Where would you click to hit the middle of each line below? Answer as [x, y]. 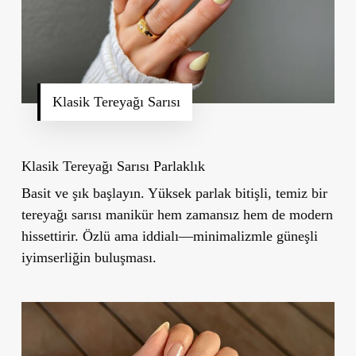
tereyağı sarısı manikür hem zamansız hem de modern [177, 214]
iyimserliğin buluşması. [89, 257]
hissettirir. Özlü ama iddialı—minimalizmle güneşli [169, 236]
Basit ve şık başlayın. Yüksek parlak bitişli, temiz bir [174, 193]
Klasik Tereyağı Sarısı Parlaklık [113, 166]
